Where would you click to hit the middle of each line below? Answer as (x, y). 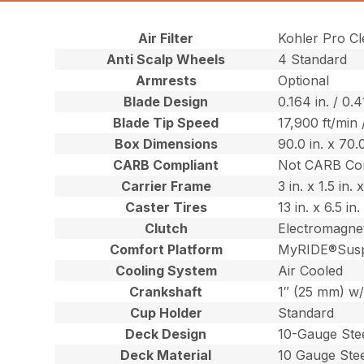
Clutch (166, 228)
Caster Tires (166, 207)
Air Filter (166, 38)
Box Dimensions (166, 143)
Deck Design (166, 334)
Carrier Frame (166, 186)
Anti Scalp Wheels (166, 59)
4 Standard (313, 59)
